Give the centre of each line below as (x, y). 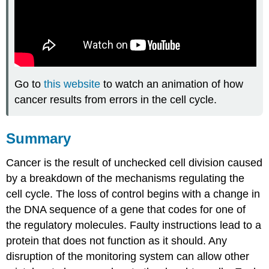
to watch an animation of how (172, 84)
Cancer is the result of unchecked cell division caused (134, 162)
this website (72, 84)
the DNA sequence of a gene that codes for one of (126, 209)
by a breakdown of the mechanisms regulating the (125, 178)
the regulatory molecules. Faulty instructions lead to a (134, 225)
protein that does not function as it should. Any (117, 240)
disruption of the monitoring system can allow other (128, 256)
